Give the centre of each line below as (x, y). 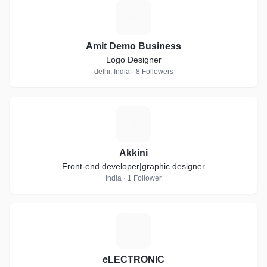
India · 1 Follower (133, 178)
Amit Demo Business (133, 46)
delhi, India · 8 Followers (133, 72)
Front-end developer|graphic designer (133, 166)
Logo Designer (133, 60)
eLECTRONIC (133, 260)
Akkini (133, 153)
